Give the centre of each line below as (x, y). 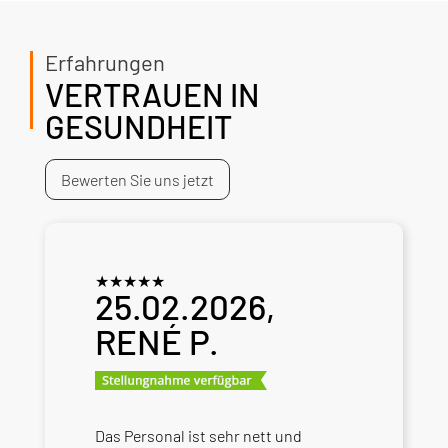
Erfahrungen (104, 61)
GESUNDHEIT (138, 125)
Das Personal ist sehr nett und (198, 435)
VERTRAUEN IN (152, 93)
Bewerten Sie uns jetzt (137, 179)
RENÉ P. (156, 340)
